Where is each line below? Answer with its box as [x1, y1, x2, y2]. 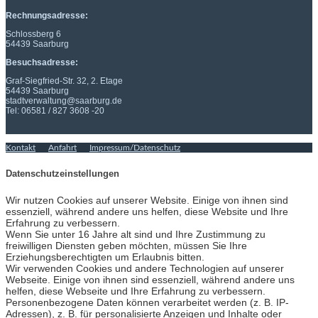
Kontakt [6, 143, 35, 153]
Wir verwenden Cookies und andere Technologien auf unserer [6, 262, 284, 274]
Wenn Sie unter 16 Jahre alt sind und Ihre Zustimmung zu [6, 228, 265, 240]
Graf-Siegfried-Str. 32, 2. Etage [6, 76, 123, 87]
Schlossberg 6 [6, 29, 61, 40]
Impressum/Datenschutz [89, 143, 180, 153]
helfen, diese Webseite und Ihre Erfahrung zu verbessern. [6, 285, 265, 297]
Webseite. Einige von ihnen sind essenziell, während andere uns [6, 273, 295, 285]
